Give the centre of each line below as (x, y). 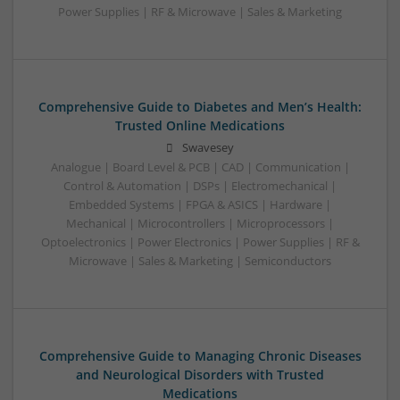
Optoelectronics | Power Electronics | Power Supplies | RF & (200, 243)
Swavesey (208, 148)
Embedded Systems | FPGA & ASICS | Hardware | (200, 205)
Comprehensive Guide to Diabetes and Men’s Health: (200, 107)
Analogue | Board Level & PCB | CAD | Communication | (200, 168)
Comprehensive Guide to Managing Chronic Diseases (200, 356)
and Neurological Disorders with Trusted (200, 375)
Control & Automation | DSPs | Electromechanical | (200, 187)
